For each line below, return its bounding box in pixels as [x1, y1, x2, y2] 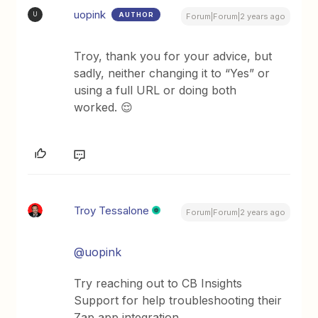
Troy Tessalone [74, 203, 150, 217]
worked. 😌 [74, 99, 133, 114]
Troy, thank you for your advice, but [74, 48, 273, 63]
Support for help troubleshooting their [74, 292, 283, 307]
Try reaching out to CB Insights [74, 275, 243, 290]
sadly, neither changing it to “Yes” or [74, 65, 270, 80]
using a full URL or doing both [74, 82, 237, 97]
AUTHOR [119, 10, 155, 18]
